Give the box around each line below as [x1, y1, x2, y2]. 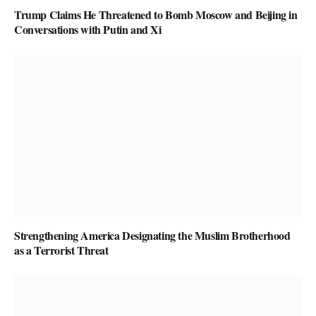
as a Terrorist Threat [14, 242, 109, 259]
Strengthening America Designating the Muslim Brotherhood [14, 227, 291, 244]
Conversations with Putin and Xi [14, 21, 162, 37]
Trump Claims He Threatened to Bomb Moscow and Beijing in [14, 6, 298, 23]
